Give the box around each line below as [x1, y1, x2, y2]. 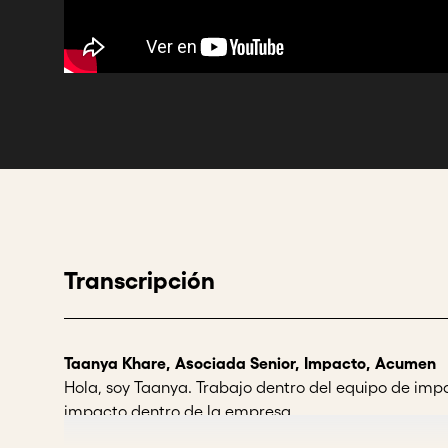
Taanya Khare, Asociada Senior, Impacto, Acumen [64, 354, 436, 372]
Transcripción [64, 267, 215, 294]
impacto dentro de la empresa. [64, 402, 299, 420]
